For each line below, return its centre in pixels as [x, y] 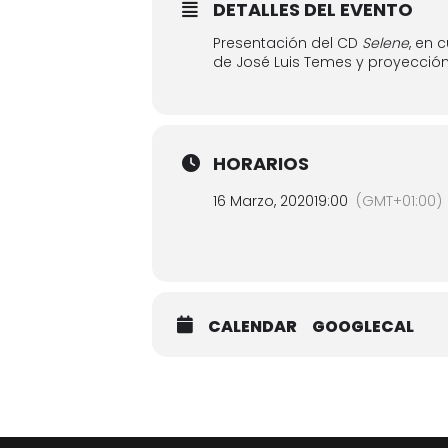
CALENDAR [252, 326]
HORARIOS [261, 163]
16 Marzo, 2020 [263, 201]
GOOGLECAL [363, 326]
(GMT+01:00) [399, 201]
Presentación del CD [287, 43]
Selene [385, 43]
